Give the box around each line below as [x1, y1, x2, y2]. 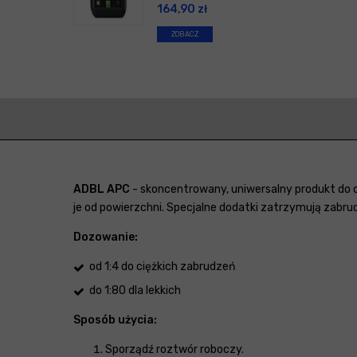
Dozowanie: [73, 230, 138, 245]
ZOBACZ [171, 30, 198, 39]
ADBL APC [73, 182, 130, 197]
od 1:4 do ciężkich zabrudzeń [89, 260, 235, 274]
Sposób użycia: [73, 313, 157, 328]
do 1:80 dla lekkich [89, 284, 181, 298]
